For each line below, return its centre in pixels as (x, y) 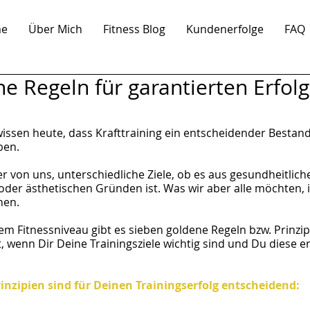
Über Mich (55, 29)
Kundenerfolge (225, 29)
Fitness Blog (134, 29)
